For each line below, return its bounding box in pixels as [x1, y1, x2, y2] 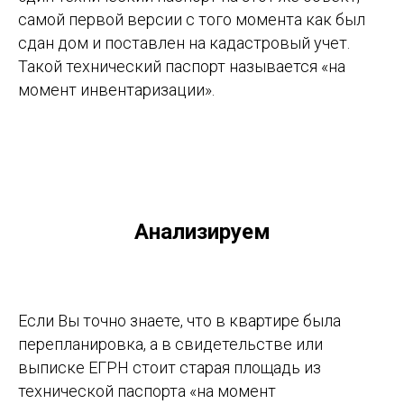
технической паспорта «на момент [18, 381, 276, 400]
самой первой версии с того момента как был [18, 10, 365, 29]
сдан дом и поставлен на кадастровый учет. [18, 33, 350, 52]
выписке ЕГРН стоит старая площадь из [18, 358, 321, 377]
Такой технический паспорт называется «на [18, 57, 345, 76]
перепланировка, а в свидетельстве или [18, 335, 323, 353]
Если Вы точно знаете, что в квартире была [18, 311, 341, 330]
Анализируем [133, 219, 271, 244]
